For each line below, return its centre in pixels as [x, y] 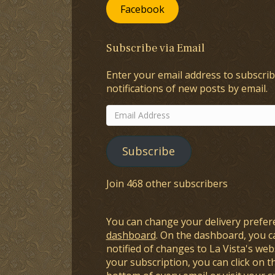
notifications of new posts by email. [187, 88]
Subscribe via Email [155, 48]
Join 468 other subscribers [167, 183]
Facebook [142, 9]
